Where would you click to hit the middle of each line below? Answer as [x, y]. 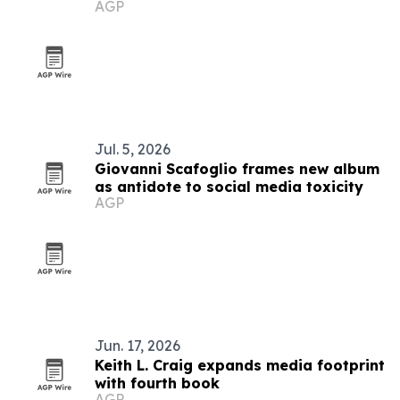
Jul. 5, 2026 [133, 149]
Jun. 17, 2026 [137, 346]
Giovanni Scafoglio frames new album [237, 169]
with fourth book [157, 383]
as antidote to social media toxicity [229, 187]
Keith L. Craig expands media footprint [240, 365]
